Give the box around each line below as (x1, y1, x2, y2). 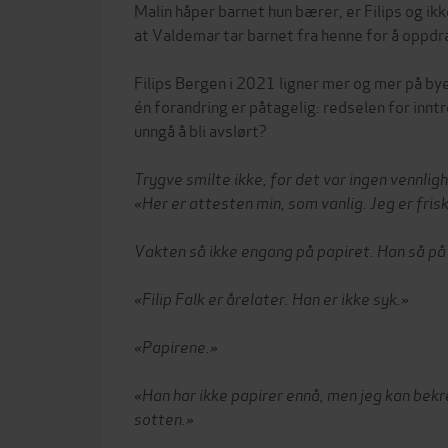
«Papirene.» (134, 333, 218, 357)
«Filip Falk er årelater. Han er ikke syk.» (134, 285, 409, 309)
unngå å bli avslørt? (134, 117, 267, 141)
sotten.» (134, 405, 194, 429)
